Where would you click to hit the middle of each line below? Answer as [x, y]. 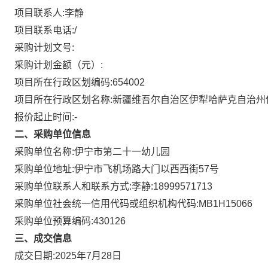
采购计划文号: [44, 48]
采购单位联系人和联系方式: [73, 186]
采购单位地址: [44, 169]
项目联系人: [39, 13]
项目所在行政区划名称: [63, 100]
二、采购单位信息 [53, 134]
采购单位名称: [44, 152]
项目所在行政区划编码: [63, 82]
